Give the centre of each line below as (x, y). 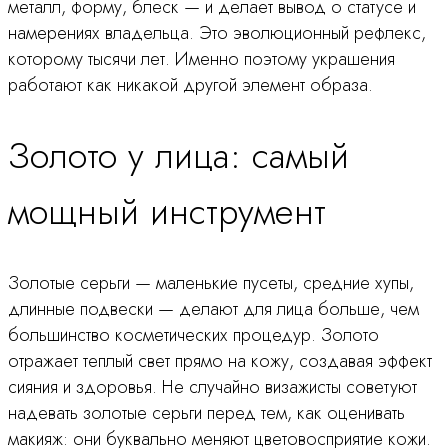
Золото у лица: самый (178, 155)
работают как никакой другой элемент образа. (190, 85)
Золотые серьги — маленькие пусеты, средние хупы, (211, 282)
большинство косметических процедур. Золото (193, 334)
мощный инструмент (167, 211)
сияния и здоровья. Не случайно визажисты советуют (212, 386)
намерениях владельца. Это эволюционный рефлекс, (217, 33)
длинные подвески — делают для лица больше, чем (213, 308)
